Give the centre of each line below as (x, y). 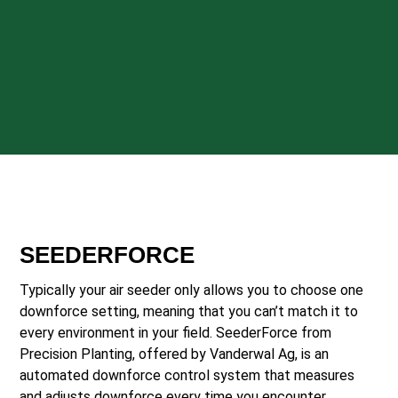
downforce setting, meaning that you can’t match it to (189, 311)
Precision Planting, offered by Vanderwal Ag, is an (175, 354)
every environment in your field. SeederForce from (176, 333)
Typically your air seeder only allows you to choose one (192, 290)
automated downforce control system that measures (187, 375)
